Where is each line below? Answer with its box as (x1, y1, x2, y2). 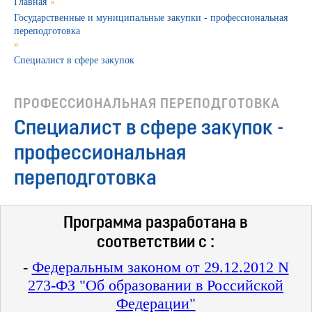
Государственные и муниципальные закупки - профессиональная (14, 13, 288, 24)
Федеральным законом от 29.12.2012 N (31, 258, 289, 276)
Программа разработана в (63, 215, 248, 233)
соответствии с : (97, 235, 214, 252)
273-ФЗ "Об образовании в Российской (28, 276, 283, 295)
